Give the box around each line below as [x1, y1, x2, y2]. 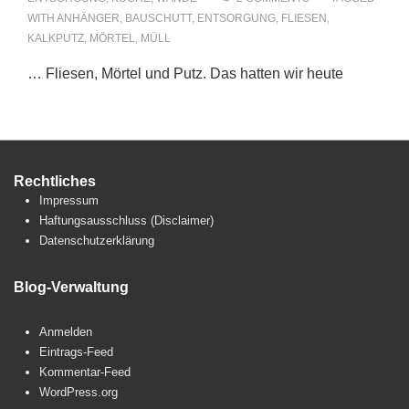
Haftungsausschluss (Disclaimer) [39, 214, 214, 227]
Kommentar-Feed [39, 365, 131, 379]
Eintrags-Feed [39, 345, 113, 359]
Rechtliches [14, 173, 96, 189]
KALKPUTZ [27, 32, 84, 45]
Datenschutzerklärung [39, 234, 154, 247]
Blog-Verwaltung [14, 279, 129, 295]
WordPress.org [39, 385, 118, 399]
